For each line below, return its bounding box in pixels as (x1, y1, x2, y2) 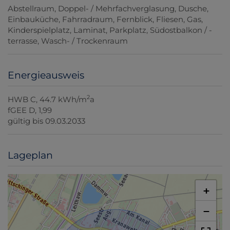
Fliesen (156, 14, 183, 25)
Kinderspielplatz (8, 25, 70, 35)
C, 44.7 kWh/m (30, 94, 87, 105)
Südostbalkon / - (150, 25, 212, 35)
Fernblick (117, 14, 152, 25)
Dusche (178, 4, 207, 14)
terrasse (8, 36, 37, 46)
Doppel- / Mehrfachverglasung (58, 4, 175, 14)
